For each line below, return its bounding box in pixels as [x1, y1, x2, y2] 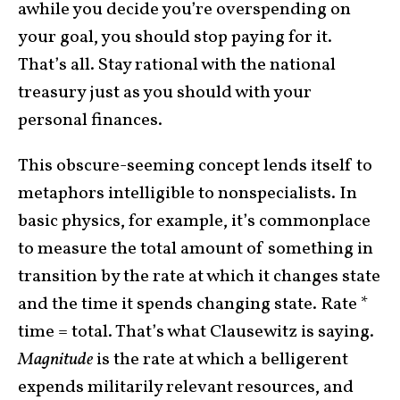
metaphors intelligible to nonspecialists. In [18, 181, 357, 207]
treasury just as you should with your [18, 80, 312, 106]
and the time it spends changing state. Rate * [18, 292, 369, 318]
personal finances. [18, 108, 162, 134]
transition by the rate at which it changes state [18, 264, 380, 290]
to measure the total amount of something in [18, 237, 373, 262]
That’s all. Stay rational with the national [18, 53, 336, 79]
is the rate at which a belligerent [93, 347, 348, 373]
